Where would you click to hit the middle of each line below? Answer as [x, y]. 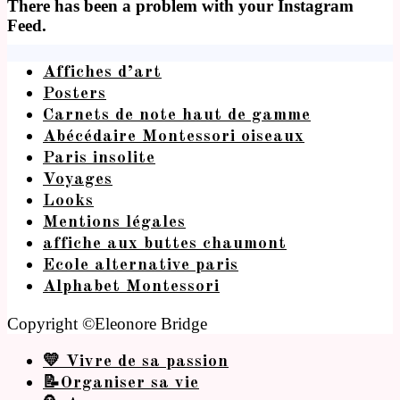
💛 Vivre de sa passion [136, 362]
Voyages [78, 179]
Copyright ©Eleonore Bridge [107, 323]
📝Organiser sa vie [121, 383]
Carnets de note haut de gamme [177, 115]
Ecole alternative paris [141, 265]
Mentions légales [114, 222]
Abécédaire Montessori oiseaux [174, 137]
